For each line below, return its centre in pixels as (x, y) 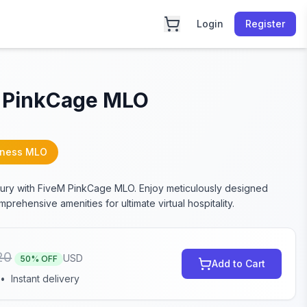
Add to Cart (238, 263)
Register (265, 24)
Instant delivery (46, 279)
